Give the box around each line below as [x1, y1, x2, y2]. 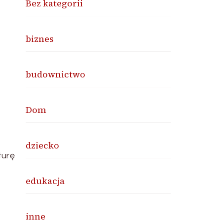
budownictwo [26, 68, 86, 80]
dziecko [26, 139, 60, 151]
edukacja [26, 175, 65, 187]
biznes [26, 33, 54, 45]
